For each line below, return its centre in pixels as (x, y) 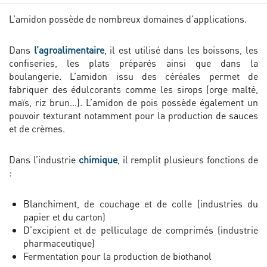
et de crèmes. (37, 129)
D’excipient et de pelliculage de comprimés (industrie (141, 230)
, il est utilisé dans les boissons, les (181, 50)
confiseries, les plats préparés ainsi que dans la (133, 63)
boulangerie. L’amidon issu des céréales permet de (133, 76)
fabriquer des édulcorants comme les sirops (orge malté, (133, 89)
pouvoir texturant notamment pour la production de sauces (133, 116)
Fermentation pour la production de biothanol (117, 256)
